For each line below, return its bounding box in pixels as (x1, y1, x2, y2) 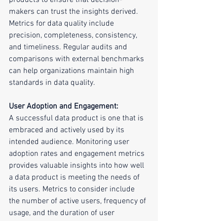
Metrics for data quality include (9, 19, 116, 29)
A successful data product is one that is (9, 113, 146, 124)
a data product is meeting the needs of (9, 173, 142, 183)
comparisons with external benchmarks (9, 54, 146, 65)
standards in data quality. (9, 78, 95, 88)
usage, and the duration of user (9, 208, 116, 219)
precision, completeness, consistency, (9, 31, 139, 41)
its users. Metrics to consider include (9, 184, 137, 195)
